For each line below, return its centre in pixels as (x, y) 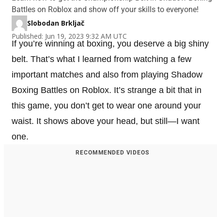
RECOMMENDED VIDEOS (112, 152)
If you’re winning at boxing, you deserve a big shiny (110, 43)
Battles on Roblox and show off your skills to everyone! (105, 9)
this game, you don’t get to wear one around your (106, 105)
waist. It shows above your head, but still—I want (106, 121)
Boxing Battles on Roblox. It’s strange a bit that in (107, 90)
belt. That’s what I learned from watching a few (101, 59)
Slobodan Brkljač (56, 23)
